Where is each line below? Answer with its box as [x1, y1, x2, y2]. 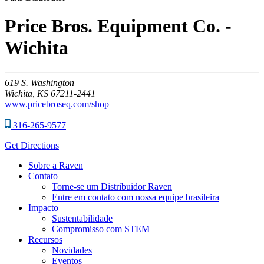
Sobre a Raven [28, 160, 83, 170]
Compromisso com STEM [52, 223, 150, 234]
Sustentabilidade [52, 213, 113, 223]
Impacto [28, 202, 58, 213]
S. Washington [21, 77, 74, 88]
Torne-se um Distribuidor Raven [52, 181, 172, 192]
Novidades [52, 245, 92, 255]
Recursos [28, 234, 62, 245]
